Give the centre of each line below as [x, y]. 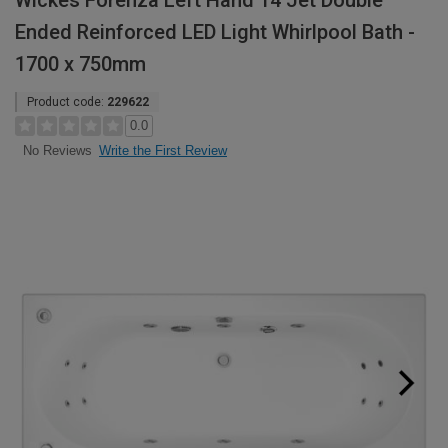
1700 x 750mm [80, 64]
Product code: [67, 102]
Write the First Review [163, 150]
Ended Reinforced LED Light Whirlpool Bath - [215, 32]
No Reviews [57, 151]
